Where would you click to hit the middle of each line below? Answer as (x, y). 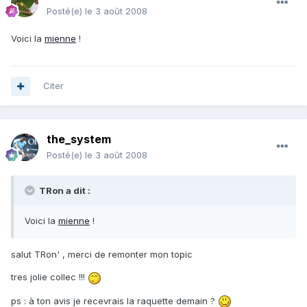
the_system (79, 139)
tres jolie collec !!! (49, 277)
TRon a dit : (64, 191)
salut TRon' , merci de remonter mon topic (102, 255)
